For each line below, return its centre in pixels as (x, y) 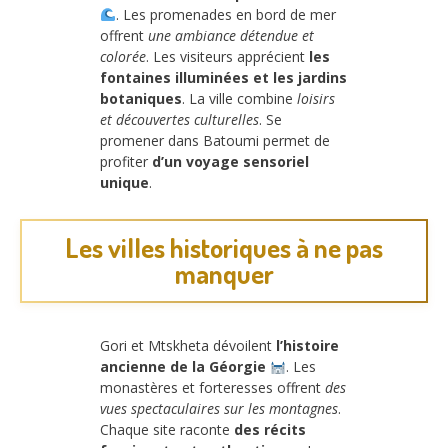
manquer (224, 274)
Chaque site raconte (167, 430)
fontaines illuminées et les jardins (223, 77)
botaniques (141, 98)
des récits (270, 430)
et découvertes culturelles (179, 119)
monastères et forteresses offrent (212, 388)
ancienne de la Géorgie (183, 367)
